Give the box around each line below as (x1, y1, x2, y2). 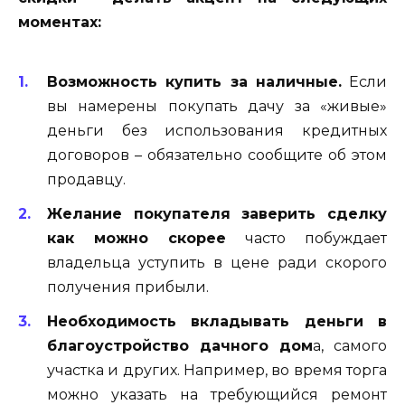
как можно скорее (47, 229, 226, 247)
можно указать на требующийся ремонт (47, 386, 387, 403)
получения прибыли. (47, 278, 209, 296)
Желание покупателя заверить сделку (47, 204, 387, 222)
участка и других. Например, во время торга (47, 362, 387, 379)
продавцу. (47, 170, 126, 188)
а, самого (313, 337, 387, 354)
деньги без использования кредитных (47, 121, 387, 139)
